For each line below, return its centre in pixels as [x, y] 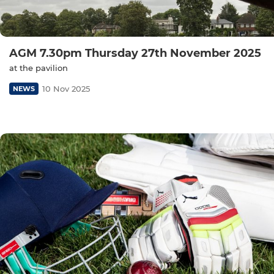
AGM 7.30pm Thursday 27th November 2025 [135, 53]
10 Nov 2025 [66, 88]
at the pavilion [39, 68]
